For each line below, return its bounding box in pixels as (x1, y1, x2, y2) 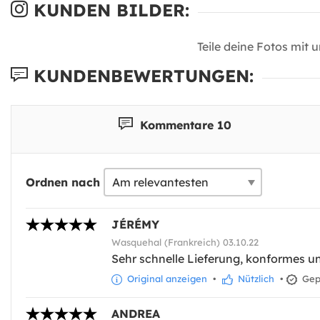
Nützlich (235, 273, 274, 285)
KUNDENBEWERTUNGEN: (28, 65, 254, 87)
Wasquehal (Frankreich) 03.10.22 (111, 236, 259, 249)
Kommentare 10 (136, 117, 231, 132)
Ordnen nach (26, 175, 100, 190)
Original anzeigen (124, 273, 207, 285)
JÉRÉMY (111, 217, 159, 232)
